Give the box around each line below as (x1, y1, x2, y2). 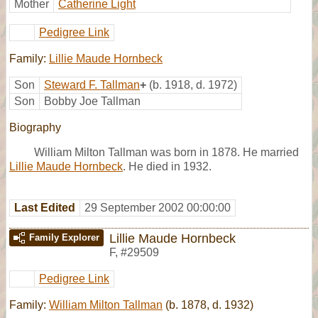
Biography (9, 121, 61, 133)
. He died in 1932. (123, 160, 212, 172)
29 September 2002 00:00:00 (84, 201, 231, 214)
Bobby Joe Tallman (44, 94, 141, 107)
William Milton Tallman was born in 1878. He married (34, 146, 299, 158)
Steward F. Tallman (44, 78, 140, 91)
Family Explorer (29, 231, 99, 243)
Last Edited (14, 201, 75, 214)
